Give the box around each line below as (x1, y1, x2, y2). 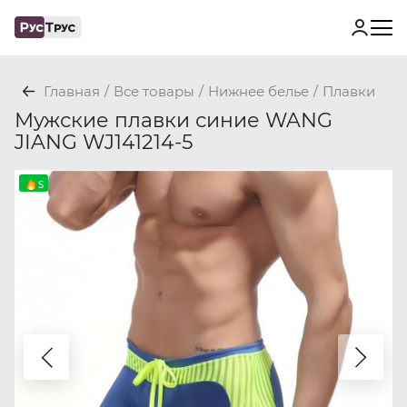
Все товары (114, 83, 194, 100)
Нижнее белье (208, 83, 309, 100)
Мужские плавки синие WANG (15, 107, 333, 133)
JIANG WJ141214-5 (15, 129, 193, 154)
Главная (44, 83, 100, 100)
